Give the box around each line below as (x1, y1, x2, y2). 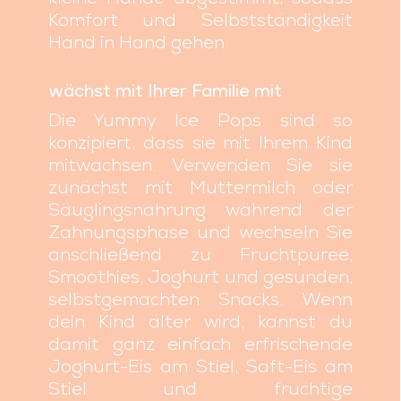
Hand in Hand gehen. (47, 30, 228, 55)
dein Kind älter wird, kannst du (47, 310, 354, 334)
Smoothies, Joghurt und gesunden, (47, 265, 354, 289)
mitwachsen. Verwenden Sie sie (47, 153, 354, 177)
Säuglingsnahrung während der (47, 198, 354, 222)
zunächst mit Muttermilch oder (47, 175, 354, 200)
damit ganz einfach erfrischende (47, 332, 354, 356)
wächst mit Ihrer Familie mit (47, 80, 282, 103)
